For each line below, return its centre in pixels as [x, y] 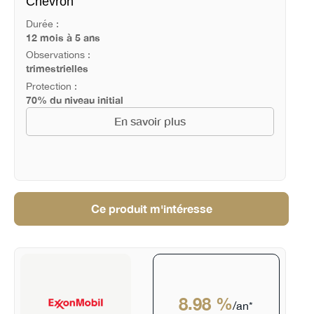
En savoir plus [150, 122]
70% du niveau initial [74, 100]
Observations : [58, 55]
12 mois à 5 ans [63, 37]
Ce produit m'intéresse [151, 209]
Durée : [42, 23]
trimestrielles [57, 69]
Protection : [51, 87]
